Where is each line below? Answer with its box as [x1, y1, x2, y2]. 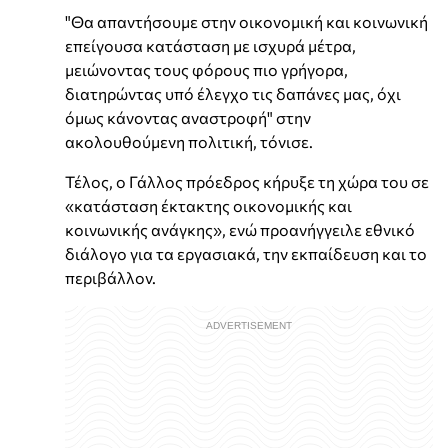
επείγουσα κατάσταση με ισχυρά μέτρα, [65, 36, 356, 56]
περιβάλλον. [65, 268, 156, 288]
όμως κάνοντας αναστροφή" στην [65, 108, 311, 128]
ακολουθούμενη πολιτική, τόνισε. [65, 132, 313, 152]
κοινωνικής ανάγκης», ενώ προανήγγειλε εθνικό [65, 220, 415, 240]
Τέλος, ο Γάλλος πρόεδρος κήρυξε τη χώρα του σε [65, 172, 429, 192]
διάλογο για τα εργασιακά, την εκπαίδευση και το [65, 244, 427, 264]
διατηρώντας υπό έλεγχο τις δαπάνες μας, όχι [65, 84, 401, 104]
